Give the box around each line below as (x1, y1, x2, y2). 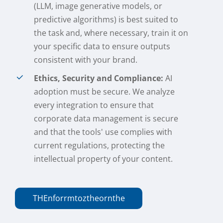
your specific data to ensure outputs (34, 41, 171, 52)
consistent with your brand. (34, 54, 138, 66)
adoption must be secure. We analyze (34, 86, 175, 98)
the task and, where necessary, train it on (34, 27, 189, 39)
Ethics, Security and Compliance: (34, 73, 164, 84)
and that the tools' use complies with (34, 126, 173, 138)
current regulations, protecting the (34, 140, 165, 151)
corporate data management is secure (34, 113, 179, 124)
